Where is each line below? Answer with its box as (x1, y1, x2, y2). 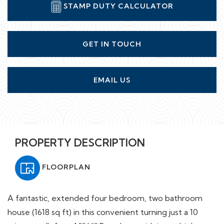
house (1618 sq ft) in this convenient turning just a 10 (7, 207, 198, 217)
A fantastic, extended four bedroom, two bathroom (7, 193, 202, 203)
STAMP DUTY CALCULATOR (61, 1, 173, 11)
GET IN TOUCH (82, 39, 141, 49)
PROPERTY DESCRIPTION (15, 136, 145, 149)
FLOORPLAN (40, 162, 90, 172)
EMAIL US (93, 75, 130, 85)
